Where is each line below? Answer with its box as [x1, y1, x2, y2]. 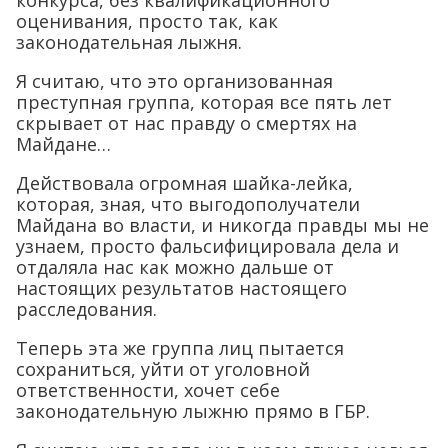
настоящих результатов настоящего [16, 275, 347, 300]
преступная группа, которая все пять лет [16, 89, 392, 114]
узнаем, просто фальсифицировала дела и [16, 233, 399, 258]
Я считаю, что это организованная [16, 68, 333, 93]
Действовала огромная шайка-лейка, [16, 170, 353, 195]
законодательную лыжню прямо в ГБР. [16, 398, 370, 423]
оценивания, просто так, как [16, 8, 278, 33]
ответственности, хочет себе [16, 377, 280, 402]
